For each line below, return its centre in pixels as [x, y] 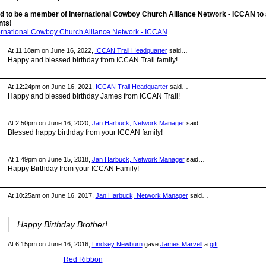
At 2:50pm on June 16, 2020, [50, 123]
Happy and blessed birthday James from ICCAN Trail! [94, 96]
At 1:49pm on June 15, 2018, [50, 159]
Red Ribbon [83, 259]
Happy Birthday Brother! [62, 224]
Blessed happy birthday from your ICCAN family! [85, 132]
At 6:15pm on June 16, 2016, [50, 244]
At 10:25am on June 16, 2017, [51, 195]
